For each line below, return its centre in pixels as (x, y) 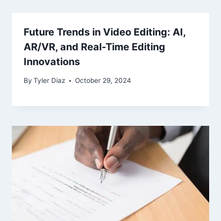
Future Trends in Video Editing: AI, (105, 32)
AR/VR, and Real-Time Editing (94, 47)
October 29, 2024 (103, 81)
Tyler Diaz (50, 81)
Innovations (52, 61)
